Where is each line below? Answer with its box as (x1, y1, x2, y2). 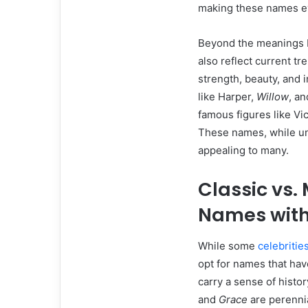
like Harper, (198, 90, 256, 103)
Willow (256, 90, 289, 103)
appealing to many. (198, 144, 289, 157)
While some (198, 239, 258, 252)
